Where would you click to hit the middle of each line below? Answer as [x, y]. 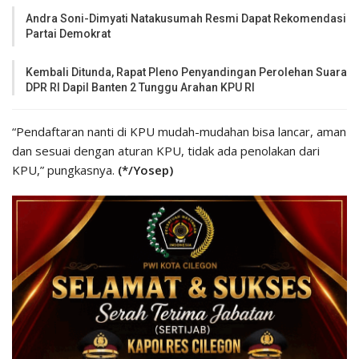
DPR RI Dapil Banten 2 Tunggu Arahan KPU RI [140, 88]
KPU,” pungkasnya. [65, 170]
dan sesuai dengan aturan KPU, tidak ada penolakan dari [166, 151]
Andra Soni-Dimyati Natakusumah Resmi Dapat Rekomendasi [186, 19]
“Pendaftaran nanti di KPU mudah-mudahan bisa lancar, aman [179, 132]
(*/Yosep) [145, 170]
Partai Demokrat [68, 34]
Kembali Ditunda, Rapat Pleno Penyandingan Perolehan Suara [186, 73]
